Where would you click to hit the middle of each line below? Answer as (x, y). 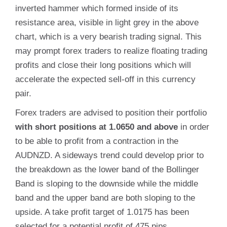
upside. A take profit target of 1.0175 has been (102, 212)
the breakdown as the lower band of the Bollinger (107, 169)
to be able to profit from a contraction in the (97, 141)
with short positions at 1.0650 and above (97, 127)
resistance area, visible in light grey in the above (107, 23)
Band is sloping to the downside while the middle (107, 184)
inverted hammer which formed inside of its (97, 8)
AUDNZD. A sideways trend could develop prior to (109, 155)
